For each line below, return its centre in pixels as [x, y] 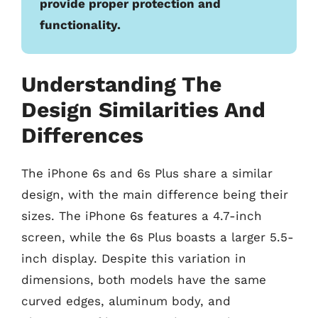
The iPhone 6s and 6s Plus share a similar [147, 173]
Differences [82, 135]
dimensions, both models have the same [144, 280]
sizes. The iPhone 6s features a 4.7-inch [142, 216]
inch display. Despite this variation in [134, 258]
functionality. [80, 24]
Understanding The [121, 84]
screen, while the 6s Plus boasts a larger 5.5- [158, 237]
